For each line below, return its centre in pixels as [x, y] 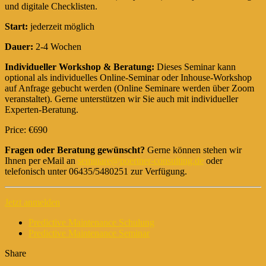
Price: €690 [26, 129]
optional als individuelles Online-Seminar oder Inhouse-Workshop [128, 77]
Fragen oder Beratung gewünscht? [76, 150]
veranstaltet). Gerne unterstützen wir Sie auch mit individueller [121, 99]
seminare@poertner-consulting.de [141, 160]
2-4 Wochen [58, 46]
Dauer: [20, 46]
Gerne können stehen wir [194, 150]
